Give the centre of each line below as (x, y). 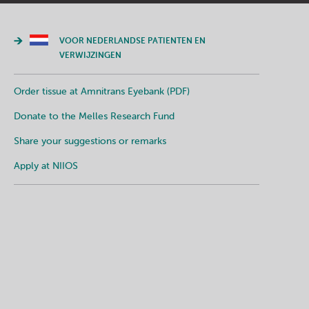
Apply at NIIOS (46, 166)
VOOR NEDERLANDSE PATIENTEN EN (132, 41)
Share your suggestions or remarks (90, 141)
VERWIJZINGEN (90, 56)
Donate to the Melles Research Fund (94, 117)
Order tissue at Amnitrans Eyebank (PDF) (102, 92)
